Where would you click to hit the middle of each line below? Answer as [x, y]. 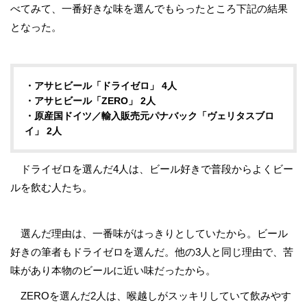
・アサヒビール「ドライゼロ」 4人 [101, 86]
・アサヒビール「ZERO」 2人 [90, 101]
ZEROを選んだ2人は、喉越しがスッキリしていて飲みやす [151, 296]
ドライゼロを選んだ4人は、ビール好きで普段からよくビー [152, 169]
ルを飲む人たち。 [51, 187]
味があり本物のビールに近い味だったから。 [113, 270]
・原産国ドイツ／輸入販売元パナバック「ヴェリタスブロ [149, 116]
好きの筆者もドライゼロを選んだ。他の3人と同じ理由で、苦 [152, 252]
